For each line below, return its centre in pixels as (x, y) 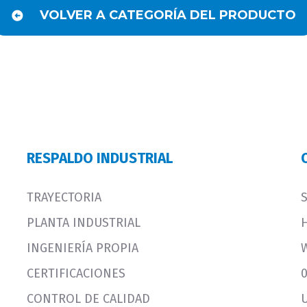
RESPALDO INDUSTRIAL (100, 158)
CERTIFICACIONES (76, 273)
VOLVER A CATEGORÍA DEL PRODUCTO (168, 15)
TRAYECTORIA (64, 197)
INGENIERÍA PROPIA (83, 248)
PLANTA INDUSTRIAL (84, 222)
